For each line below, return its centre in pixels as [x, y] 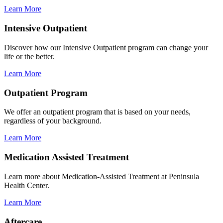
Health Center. [27, 185]
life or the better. [29, 56]
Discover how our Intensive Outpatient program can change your [106, 47]
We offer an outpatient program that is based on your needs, [97, 112]
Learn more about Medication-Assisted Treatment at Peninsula [102, 176]
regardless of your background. [53, 121]
